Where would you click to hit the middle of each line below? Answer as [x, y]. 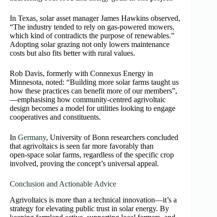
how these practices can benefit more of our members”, [93, 91]
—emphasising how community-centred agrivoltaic [88, 100]
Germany [32, 138]
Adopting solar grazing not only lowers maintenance [90, 45]
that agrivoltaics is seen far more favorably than [82, 146]
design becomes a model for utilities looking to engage [93, 108]
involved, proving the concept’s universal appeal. [84, 164]
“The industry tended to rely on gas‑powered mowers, [92, 27]
